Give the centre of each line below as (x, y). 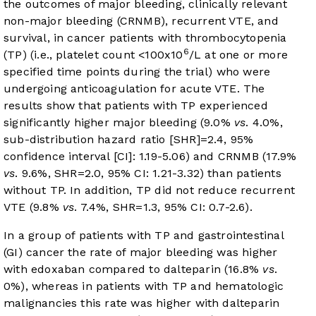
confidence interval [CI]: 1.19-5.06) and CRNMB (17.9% (150, 157)
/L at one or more (238, 55)
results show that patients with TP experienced (136, 106)
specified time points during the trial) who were (137, 72)
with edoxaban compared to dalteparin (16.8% (133, 269)
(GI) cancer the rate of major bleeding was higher (141, 253)
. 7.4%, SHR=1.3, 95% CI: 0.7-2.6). (163, 207)
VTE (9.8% (33, 207)
